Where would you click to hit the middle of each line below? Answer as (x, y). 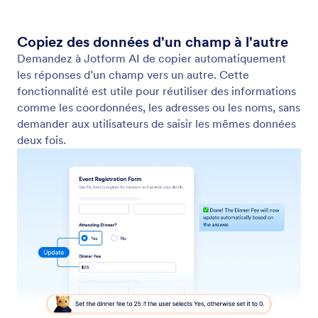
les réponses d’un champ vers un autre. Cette (133, 74)
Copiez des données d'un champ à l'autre (153, 42)
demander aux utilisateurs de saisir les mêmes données (157, 123)
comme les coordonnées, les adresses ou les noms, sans (159, 107)
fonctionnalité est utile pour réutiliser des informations (157, 91)
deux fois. (42, 139)
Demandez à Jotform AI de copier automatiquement (152, 58)
